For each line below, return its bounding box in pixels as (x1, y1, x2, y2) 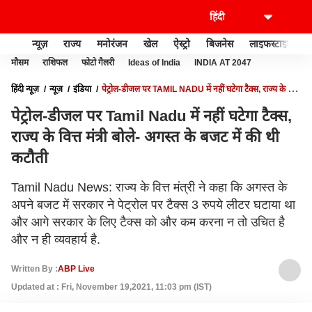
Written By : (11, 263, 58, 274)
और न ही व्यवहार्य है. (11, 233, 100, 247)
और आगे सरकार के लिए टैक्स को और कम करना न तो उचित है (11, 215, 285, 229)
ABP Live (58, 263, 95, 274)
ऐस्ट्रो (173, 38, 190, 49)
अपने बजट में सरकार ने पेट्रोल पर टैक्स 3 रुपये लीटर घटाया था (11, 198, 295, 212)
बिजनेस (206, 38, 233, 49)
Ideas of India (128, 58, 180, 68)
